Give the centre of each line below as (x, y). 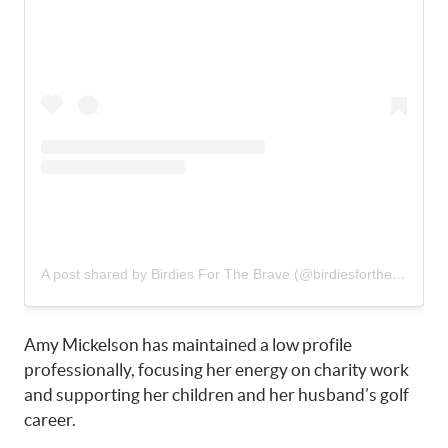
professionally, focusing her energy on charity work (216, 370)
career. (50, 420)
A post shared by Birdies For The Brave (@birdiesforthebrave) (399, 274)
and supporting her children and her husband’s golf (216, 395)
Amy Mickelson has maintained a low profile (188, 345)
